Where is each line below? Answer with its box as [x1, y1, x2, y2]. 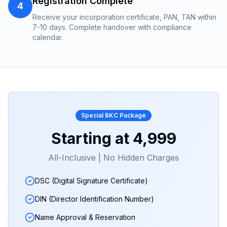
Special [81, 111, 105, 119]
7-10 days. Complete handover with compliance [32, 23, 192, 31]
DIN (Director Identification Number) [35, 195, 154, 203]
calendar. [32, 33, 63, 42]
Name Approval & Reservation [35, 213, 135, 221]
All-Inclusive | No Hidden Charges [48, 153, 179, 163]
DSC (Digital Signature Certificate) [35, 176, 148, 185]
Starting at [51, 129, 133, 147]
